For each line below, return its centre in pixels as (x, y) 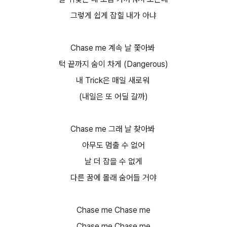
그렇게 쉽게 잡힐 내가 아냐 (113, 15)
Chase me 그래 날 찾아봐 (113, 129)
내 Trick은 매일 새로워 (113, 80)
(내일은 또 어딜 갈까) (113, 97)
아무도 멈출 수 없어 (113, 145)
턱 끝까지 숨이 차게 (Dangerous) (113, 64)
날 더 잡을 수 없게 (113, 161)
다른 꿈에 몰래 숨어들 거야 (113, 178)
